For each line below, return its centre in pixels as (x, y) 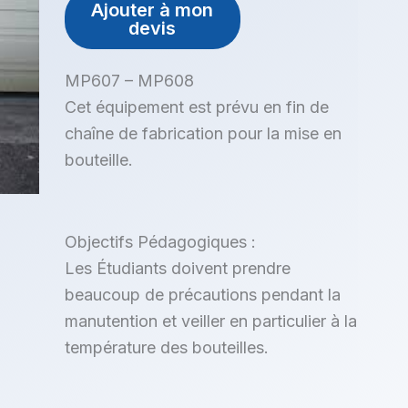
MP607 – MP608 (129, 81)
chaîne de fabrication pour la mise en (203, 134)
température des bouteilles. (166, 347)
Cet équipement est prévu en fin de (196, 107)
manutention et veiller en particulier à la (210, 321)
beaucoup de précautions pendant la (202, 294)
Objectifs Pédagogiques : (160, 241)
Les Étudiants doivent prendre (177, 268)
